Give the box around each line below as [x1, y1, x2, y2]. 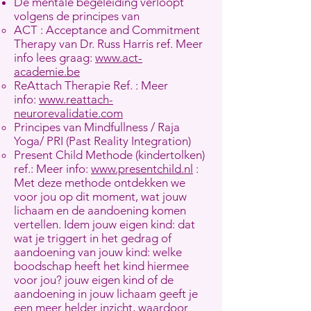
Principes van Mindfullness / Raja [14, 120, 180, 134]
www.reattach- [39, 92, 113, 106]
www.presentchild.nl [91, 162, 193, 176]
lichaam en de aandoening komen [14, 203, 186, 217]
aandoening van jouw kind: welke [14, 245, 182, 259]
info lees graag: [14, 51, 95, 65]
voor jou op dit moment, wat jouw [14, 190, 187, 203]
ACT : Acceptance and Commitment [14, 23, 200, 37]
